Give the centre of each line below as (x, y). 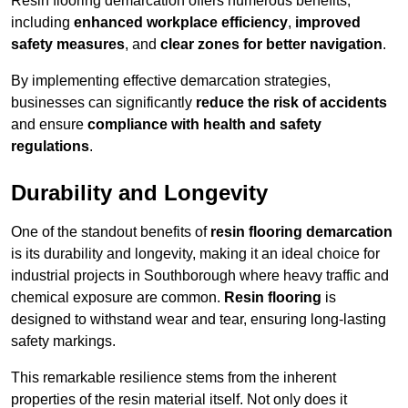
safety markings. (63, 342)
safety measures (68, 45)
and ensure (49, 125)
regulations (50, 147)
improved (328, 23)
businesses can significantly (103, 103)
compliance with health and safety (204, 125)
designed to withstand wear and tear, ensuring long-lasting (199, 320)
